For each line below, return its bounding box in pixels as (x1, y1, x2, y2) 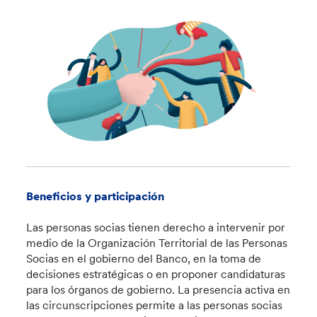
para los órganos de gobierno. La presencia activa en (26, 282, 291, 297)
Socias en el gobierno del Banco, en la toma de (26, 251, 262, 266)
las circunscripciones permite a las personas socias (26, 298, 283, 313)
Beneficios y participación (26, 189, 165, 204)
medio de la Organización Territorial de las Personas (26, 236, 288, 250)
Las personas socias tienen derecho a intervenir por (26, 220, 286, 235)
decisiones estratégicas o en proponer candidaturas (26, 267, 286, 282)
